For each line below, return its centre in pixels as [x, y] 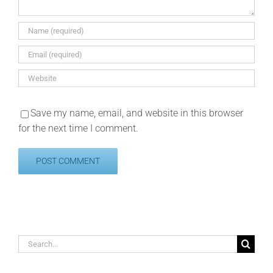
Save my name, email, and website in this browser [137, 113]
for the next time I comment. [78, 129]
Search [32, 243]
